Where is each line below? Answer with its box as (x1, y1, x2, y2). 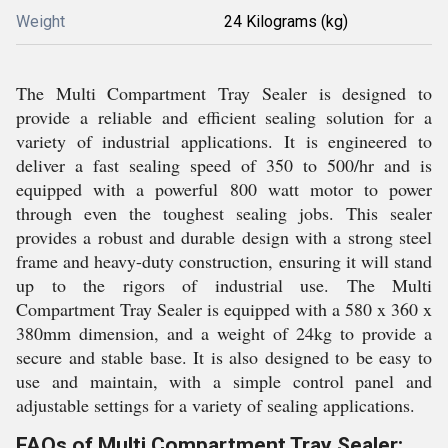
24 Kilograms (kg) (224, 12, 348, 32)
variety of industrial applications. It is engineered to (16, 129, 432, 154)
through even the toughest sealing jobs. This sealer (16, 201, 432, 226)
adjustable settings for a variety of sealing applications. (16, 393, 415, 418)
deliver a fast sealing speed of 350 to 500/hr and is (16, 153, 432, 178)
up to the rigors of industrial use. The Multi (16, 273, 432, 298)
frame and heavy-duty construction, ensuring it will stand (16, 249, 432, 274)
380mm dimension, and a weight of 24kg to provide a (16, 321, 432, 346)
